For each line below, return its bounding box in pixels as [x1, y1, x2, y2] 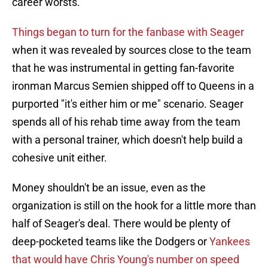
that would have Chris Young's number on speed [12, 253, 239, 266]
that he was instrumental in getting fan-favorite [12, 62, 234, 75]
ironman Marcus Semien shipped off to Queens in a [12, 80, 254, 93]
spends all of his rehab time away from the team [12, 115, 240, 129]
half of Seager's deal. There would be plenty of [12, 217, 230, 230]
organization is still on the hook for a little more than [12, 199, 256, 212]
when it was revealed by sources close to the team [12, 44, 251, 57]
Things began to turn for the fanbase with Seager [12, 26, 244, 39]
